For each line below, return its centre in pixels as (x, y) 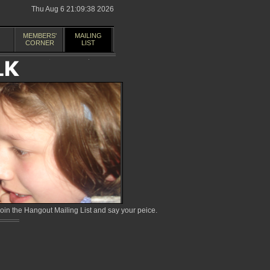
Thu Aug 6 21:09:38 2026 (73, 9)
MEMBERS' (39, 36)
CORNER (39, 43)
